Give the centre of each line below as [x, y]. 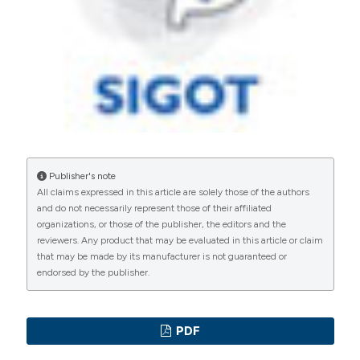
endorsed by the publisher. [94, 273]
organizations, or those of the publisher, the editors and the [162, 225]
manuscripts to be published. [112, 30]
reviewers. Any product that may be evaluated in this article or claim [180, 241]
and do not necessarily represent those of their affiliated [155, 209]
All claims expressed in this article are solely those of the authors [174, 192]
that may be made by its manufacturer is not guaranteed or [162, 257]
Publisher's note [82, 176]
